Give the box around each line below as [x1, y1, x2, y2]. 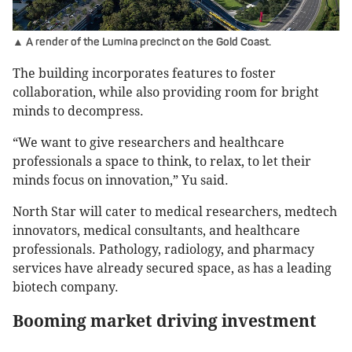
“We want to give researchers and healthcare [13, 135, 284, 151]
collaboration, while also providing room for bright [13, 85, 319, 101]
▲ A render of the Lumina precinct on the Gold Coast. [13, 35, 271, 49]
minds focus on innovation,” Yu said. [13, 173, 229, 189]
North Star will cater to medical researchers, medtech [13, 204, 337, 220]
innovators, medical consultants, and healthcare [13, 223, 300, 239]
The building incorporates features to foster [13, 66, 276, 82]
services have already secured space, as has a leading [13, 261, 332, 277]
